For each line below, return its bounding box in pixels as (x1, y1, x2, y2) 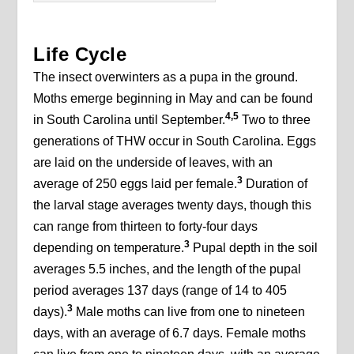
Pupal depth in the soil (193, 241, 318, 255)
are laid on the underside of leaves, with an (33, 156, 273, 170)
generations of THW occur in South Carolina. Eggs (33, 134, 317, 149)
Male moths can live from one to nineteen (73, 305, 306, 319)
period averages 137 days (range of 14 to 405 (33, 284, 288, 298)
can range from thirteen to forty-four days (33, 220, 258, 234)
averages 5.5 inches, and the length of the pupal (33, 262, 302, 277)
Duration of (243, 177, 308, 191)
